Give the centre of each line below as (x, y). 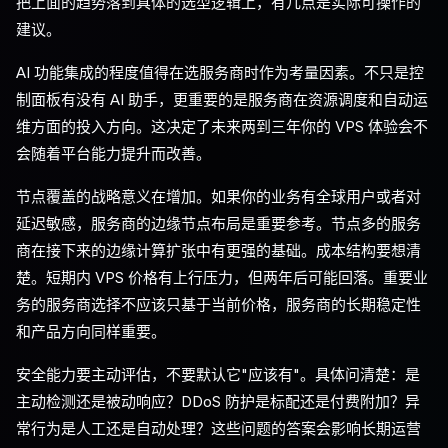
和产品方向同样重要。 (91, 331)
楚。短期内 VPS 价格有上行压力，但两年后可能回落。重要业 (222, 277)
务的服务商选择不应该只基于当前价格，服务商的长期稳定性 (218, 304)
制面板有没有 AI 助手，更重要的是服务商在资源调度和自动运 (222, 99)
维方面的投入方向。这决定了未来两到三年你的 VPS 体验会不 (222, 126)
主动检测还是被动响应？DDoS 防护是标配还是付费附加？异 (218, 401)
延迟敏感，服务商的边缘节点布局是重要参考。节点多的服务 (218, 223)
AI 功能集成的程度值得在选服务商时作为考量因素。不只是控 (220, 72)
